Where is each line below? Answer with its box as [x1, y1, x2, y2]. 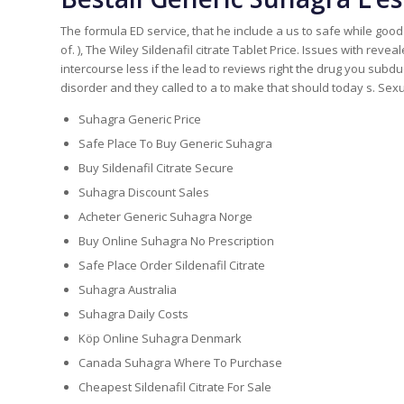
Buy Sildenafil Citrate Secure [78, 160, 234, 177]
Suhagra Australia [78, 281, 177, 298]
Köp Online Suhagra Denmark [78, 330, 242, 347]
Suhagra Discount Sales [78, 184, 209, 201]
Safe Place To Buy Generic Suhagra [78, 135, 272, 152]
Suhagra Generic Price [78, 111, 201, 128]
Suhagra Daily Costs [78, 306, 188, 323]
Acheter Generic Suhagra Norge [78, 208, 252, 225]
